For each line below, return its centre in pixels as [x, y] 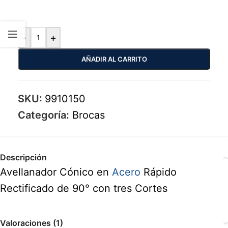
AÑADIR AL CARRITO [114, 59]
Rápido [159, 172]
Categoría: [44, 115]
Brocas [89, 115]
